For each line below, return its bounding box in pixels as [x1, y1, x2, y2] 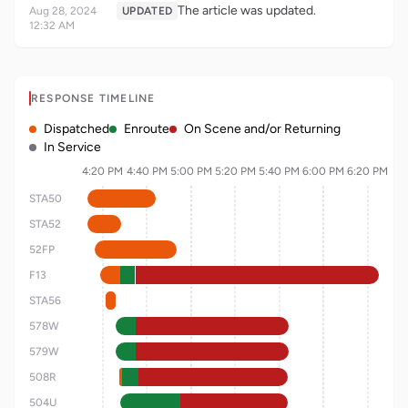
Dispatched [44, 121, 109, 137]
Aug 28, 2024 [29, 5, 97, 17]
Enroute [124, 121, 169, 137]
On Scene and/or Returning [184, 121, 341, 137]
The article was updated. [178, 3, 317, 18]
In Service [44, 139, 101, 155]
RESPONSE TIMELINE [31, 92, 156, 105]
